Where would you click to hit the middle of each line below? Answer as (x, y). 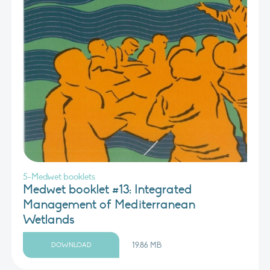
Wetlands (49, 220)
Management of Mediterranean (109, 205)
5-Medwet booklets (59, 177)
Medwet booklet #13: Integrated (107, 190)
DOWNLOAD (71, 245)
